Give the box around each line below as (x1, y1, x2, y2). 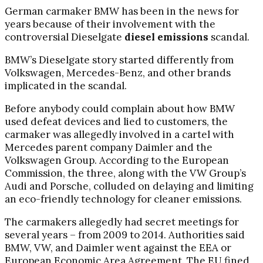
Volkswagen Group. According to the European (5, 153, 229, 167)
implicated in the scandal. (5, 79, 129, 92)
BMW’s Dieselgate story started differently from (5, 53, 234, 66)
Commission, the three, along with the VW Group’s (5, 166, 246, 180)
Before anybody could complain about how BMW (5, 102, 235, 115)
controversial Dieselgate (5, 30, 124, 43)
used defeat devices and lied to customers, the (5, 114, 228, 128)
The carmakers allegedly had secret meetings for (5, 215, 239, 228)
